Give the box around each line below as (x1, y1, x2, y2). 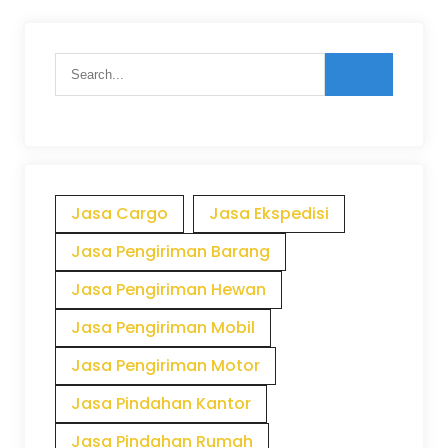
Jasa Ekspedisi (209, 202, 329, 225)
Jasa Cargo (71, 202, 168, 225)
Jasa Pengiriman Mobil (71, 316, 255, 339)
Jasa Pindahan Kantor (71, 392, 251, 415)
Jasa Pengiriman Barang (71, 240, 270, 263)
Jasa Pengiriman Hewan (71, 278, 266, 301)
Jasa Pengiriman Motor (71, 354, 260, 377)
